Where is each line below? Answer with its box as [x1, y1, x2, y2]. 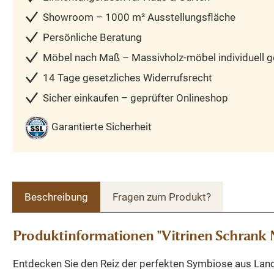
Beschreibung [24, 190, 88, 203]
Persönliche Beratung [43, 31, 142, 43]
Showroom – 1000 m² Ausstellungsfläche [43, 10, 235, 23]
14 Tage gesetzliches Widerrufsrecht [43, 71, 212, 84]
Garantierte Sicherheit [51, 120, 152, 133]
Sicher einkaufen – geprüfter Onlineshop [43, 91, 228, 104]
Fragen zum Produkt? [113, 190, 211, 203]
